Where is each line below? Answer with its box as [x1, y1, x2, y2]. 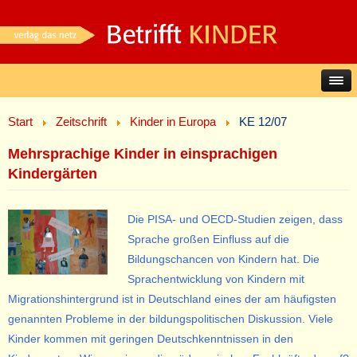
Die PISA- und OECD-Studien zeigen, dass [127, 213, 343, 226]
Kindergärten [8, 165, 97, 182]
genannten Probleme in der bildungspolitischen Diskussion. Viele [8, 312, 333, 325]
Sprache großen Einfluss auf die [127, 233, 289, 245]
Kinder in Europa [130, 116, 216, 128]
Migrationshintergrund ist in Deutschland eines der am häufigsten [8, 292, 336, 305]
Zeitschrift [56, 116, 107, 128]
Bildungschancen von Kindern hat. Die [127, 253, 320, 265]
